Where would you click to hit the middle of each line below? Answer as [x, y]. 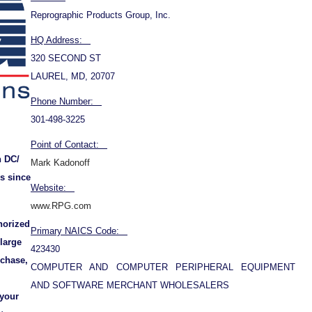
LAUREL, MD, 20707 [73, 76]
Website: [53, 188]
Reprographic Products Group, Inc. [101, 15]
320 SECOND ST [66, 58]
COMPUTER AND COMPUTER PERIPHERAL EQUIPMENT [163, 267]
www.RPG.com [61, 206]
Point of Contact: [69, 145]
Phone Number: [66, 101]
